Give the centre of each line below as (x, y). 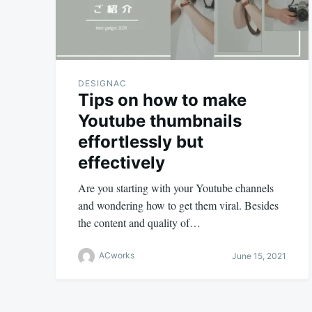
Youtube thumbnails (160, 120)
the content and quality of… (139, 222)
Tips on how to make (162, 100)
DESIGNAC (102, 83)
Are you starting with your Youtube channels (176, 187)
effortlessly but (141, 141)
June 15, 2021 (259, 256)
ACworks (117, 256)
